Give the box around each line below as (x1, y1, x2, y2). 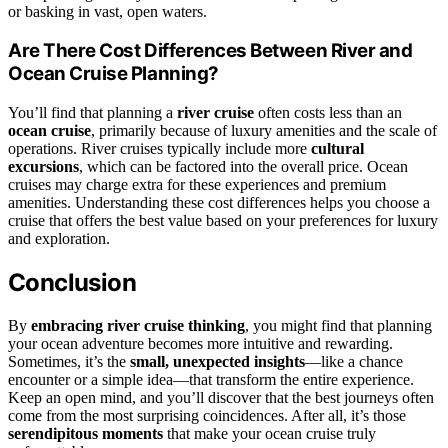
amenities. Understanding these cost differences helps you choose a (8, 194, 430, 211)
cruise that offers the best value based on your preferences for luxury (8, 212, 438, 229)
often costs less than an (254, 104, 402, 121)
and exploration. (8, 230, 110, 247)
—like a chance (305, 352, 403, 370)
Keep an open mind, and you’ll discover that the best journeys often (8, 388, 434, 406)
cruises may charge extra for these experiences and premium (8, 176, 386, 193)
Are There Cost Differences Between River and (8, 39, 413, 63)
